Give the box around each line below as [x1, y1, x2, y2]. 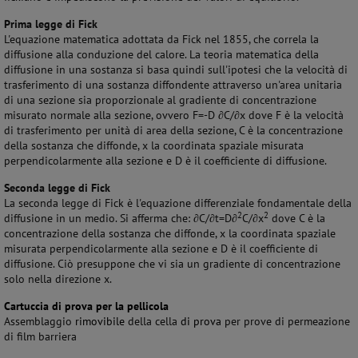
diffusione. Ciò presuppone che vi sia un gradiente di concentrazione [4, 257, 340, 271]
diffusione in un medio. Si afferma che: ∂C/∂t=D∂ [4, 211, 237, 225]
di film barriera [4, 329, 77, 344]
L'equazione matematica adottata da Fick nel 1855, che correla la [4, 32, 319, 46]
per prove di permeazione [225, 314, 350, 328]
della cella [128, 314, 181, 328]
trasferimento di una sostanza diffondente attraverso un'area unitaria [4, 78, 342, 92]
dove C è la [268, 211, 325, 225]
